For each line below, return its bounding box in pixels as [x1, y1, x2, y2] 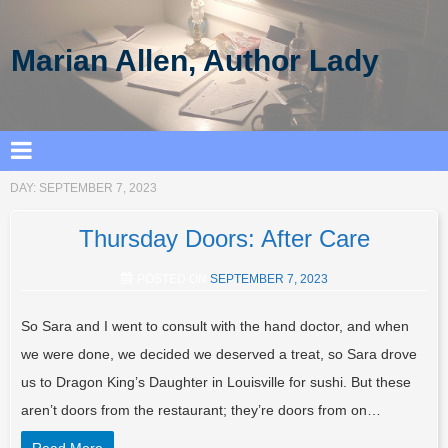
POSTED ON [136, 272, 210, 287]
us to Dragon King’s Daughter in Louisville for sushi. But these [21, 374, 411, 391]
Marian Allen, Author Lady [11, 44, 380, 78]
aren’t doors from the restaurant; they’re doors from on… [21, 402, 381, 419]
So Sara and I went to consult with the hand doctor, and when [21, 318, 409, 335]
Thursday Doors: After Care [78, 225, 370, 253]
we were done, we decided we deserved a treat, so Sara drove [21, 346, 417, 363]
